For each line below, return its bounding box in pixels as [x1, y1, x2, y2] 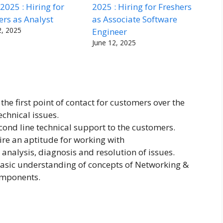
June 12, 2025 [92, 37, 136, 47]
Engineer [92, 25, 127, 37]
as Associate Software [92, 13, 178, 25]
